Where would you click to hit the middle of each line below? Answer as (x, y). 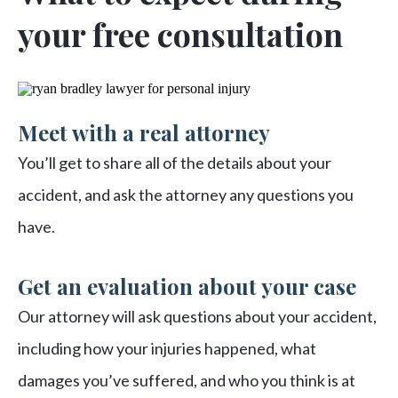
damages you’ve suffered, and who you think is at (187, 381)
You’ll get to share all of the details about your (175, 163)
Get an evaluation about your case (187, 287)
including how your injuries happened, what (167, 349)
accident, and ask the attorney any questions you (186, 195)
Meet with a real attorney (144, 133)
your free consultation (180, 34)
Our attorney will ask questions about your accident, (197, 317)
